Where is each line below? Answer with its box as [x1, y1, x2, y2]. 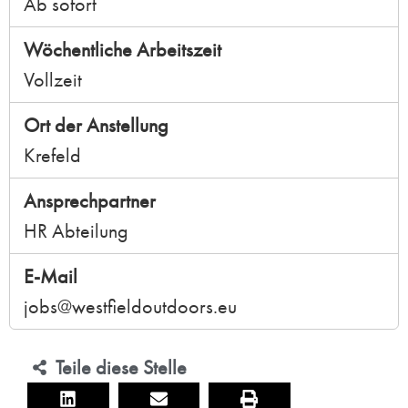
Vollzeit [24, 67, 82, 93]
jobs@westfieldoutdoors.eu [24, 294, 237, 320]
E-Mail [24, 264, 77, 290]
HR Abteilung [24, 219, 128, 244]
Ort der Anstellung [24, 113, 168, 138]
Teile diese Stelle [56, 355, 188, 381]
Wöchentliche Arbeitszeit [24, 37, 221, 63]
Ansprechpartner [24, 189, 156, 214]
